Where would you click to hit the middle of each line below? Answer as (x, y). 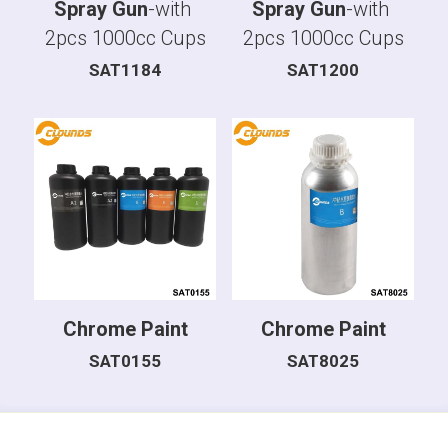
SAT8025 (323, 360)
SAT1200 (323, 69)
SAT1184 (125, 69)
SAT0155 (125, 360)
